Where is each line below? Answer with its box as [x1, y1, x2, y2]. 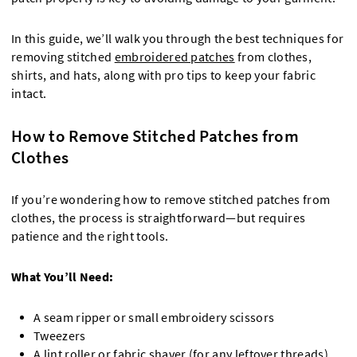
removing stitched [11, 49, 115, 65]
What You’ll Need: [11, 269, 114, 284]
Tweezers [33, 328, 86, 343]
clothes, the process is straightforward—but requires [11, 210, 306, 226]
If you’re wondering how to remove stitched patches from [11, 192, 331, 207]
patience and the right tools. [11, 229, 169, 244]
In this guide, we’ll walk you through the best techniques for [11, 31, 344, 46]
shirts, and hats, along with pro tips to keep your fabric [11, 68, 316, 83]
